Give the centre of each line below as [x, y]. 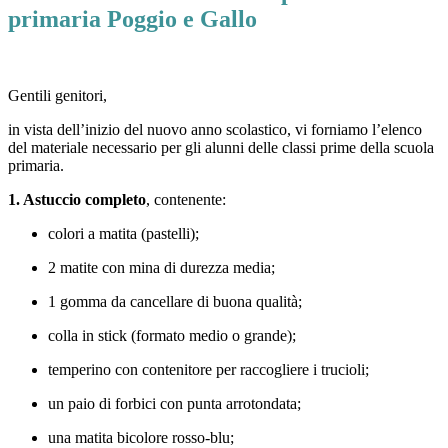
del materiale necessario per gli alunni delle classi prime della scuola [221, 148]
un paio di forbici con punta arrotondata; [174, 404]
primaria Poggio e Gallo [132, 19]
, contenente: [186, 200]
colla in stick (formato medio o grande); [172, 336]
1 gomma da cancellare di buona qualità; [175, 302]
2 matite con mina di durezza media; [161, 268]
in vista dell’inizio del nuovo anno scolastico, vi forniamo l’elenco [215, 130]
